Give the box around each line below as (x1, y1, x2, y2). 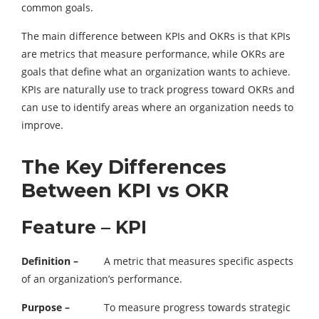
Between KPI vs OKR (21, 179, 229, 203)
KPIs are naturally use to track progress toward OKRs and (21, 83, 295, 97)
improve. (21, 118, 63, 132)
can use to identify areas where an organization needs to (21, 100, 293, 115)
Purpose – (21, 300, 70, 315)
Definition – (21, 254, 78, 268)
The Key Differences (21, 155, 226, 179)
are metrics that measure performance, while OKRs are (21, 47, 285, 61)
